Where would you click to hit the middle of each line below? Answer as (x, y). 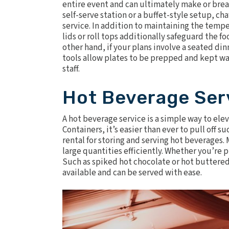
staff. (71, 69)
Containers (82, 130)
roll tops (102, 37)
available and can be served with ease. (132, 173)
